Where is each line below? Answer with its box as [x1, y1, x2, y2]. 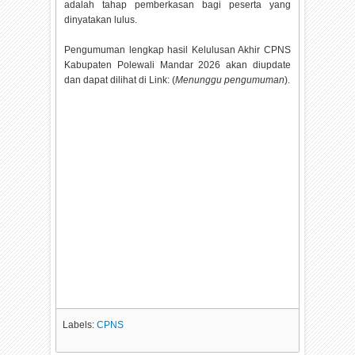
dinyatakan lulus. [64, 13, 138, 25]
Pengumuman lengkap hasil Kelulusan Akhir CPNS [64, 44, 291, 55]
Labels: [63, 319, 97, 330]
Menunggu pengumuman [175, 74, 285, 86]
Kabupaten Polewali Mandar [64, 59, 199, 71]
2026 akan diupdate [198, 59, 291, 71]
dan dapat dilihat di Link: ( [64, 74, 176, 86]
